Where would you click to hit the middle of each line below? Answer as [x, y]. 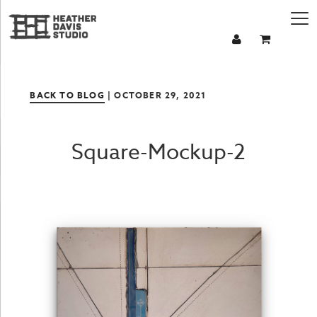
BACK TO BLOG [67, 95]
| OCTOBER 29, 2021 [155, 95]
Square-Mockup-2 [158, 152]
